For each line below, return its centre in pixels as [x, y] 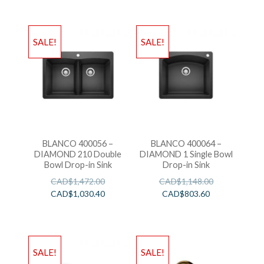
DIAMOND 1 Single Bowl [186, 154]
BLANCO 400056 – [78, 144]
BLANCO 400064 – [186, 144]
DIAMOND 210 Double [78, 154]
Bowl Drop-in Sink [78, 165]
